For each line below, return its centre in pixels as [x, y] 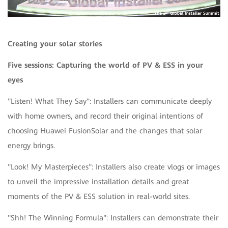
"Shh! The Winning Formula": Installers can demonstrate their [113, 218]
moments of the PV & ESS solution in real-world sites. [99, 196]
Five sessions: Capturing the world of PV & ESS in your [105, 65]
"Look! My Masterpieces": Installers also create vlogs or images [114, 167]
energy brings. [31, 145]
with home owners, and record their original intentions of [105, 116]
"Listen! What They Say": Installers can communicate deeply [110, 101]
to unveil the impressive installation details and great [98, 181]
